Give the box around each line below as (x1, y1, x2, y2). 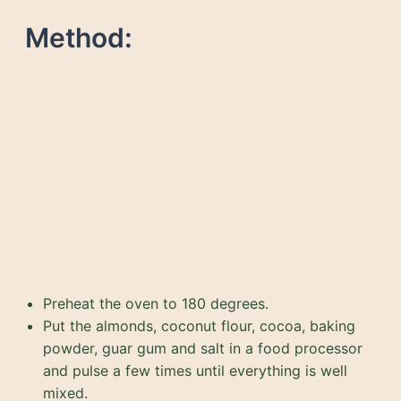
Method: (25, 21, 132, 54)
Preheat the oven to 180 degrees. (43, 294, 269, 312)
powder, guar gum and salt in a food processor (43, 338, 363, 357)
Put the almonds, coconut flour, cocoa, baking (43, 316, 355, 335)
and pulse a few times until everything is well (43, 361, 347, 380)
